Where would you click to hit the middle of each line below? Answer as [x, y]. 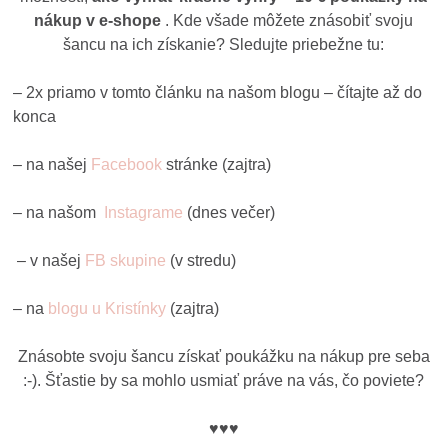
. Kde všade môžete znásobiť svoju [289, 20]
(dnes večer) [229, 212]
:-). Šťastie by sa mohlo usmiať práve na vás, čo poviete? [224, 380]
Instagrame [144, 212]
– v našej [49, 260]
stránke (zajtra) [217, 164]
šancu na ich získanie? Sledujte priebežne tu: [224, 44]
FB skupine [126, 260]
